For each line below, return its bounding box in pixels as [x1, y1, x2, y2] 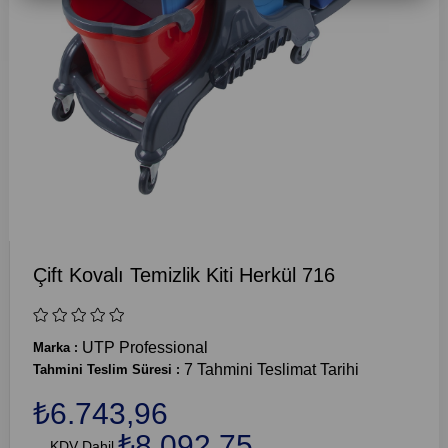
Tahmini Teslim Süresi [32, 362, 172, 378]
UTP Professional [81, 339, 208, 357]
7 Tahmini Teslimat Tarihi [183, 361, 359, 379]
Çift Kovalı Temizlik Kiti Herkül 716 [32, 264, 335, 287]
